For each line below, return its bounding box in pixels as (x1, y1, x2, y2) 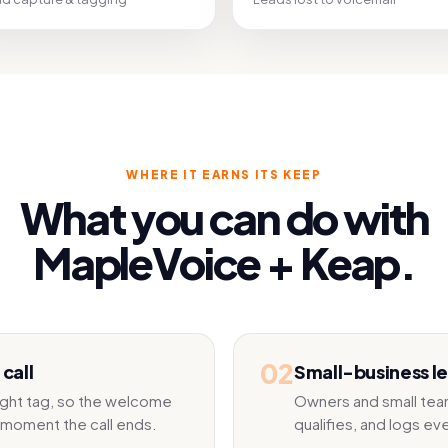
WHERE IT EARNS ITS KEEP (126, 167, 322, 182)
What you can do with (19, 190, 429, 245)
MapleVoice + (32, 235, 300, 290)
